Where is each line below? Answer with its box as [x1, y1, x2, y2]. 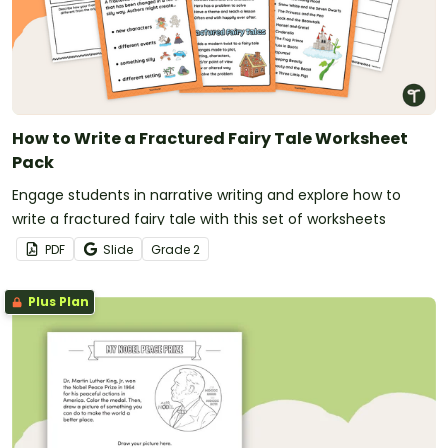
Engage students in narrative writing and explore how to [12, 184, 401, 205]
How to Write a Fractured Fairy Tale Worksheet [12, 126, 408, 150]
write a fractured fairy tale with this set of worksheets [12, 208, 386, 229]
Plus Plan [25, 292, 89, 310]
